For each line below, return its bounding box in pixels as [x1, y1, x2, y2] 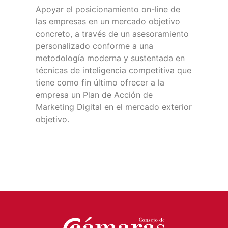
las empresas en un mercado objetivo [36, 16, 180, 26]
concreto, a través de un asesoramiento [36, 28, 189, 39]
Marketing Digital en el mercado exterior [36, 102, 192, 112]
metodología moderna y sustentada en [36, 53, 185, 63]
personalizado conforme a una [36, 41, 153, 51]
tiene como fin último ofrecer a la [36, 77, 164, 88]
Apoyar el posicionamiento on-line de [36, 4, 180, 14]
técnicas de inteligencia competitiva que [36, 65, 191, 75]
